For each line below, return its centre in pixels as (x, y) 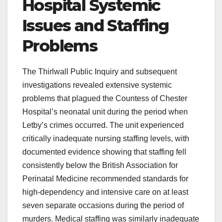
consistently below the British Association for (100, 165)
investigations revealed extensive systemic (97, 85)
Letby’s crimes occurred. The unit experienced (103, 125)
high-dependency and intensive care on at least (105, 192)
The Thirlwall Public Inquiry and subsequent (100, 71)
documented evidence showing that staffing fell (104, 152)
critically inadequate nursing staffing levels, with (106, 138)
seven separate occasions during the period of (103, 205)
